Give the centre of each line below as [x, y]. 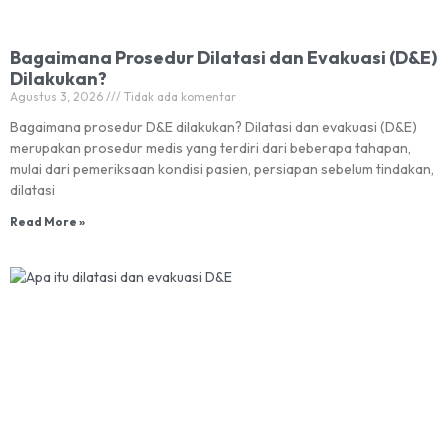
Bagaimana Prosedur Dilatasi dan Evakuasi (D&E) [223, 57]
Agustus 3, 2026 [58, 96]
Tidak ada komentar [178, 96]
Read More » [47, 221]
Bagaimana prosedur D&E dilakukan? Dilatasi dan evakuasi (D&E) [213, 127]
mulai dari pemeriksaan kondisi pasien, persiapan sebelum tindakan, [222, 169]
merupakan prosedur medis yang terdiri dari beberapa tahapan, [210, 148]
